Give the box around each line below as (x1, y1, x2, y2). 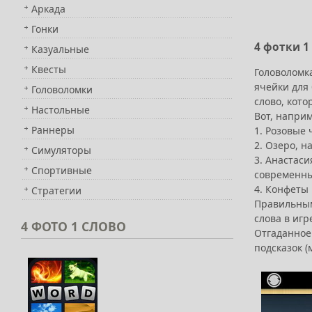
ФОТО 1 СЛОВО (28, 218, 126, 235)
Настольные (31, 103, 90, 116)
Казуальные (31, 42, 89, 56)
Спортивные (31, 164, 92, 177)
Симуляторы (31, 143, 91, 157)
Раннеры (31, 123, 75, 136)
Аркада (31, 2, 65, 15)
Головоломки (31, 83, 93, 96)
